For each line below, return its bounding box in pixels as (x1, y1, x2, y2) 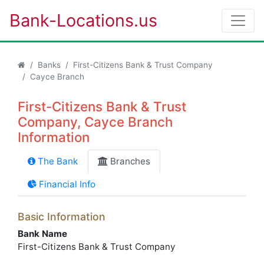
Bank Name (18, 228, 67, 239)
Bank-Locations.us (9, 10, 157, 31)
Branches (108, 156, 150, 167)
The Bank (35, 156, 78, 167)
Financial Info (37, 179, 95, 190)
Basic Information (18, 210, 105, 223)
